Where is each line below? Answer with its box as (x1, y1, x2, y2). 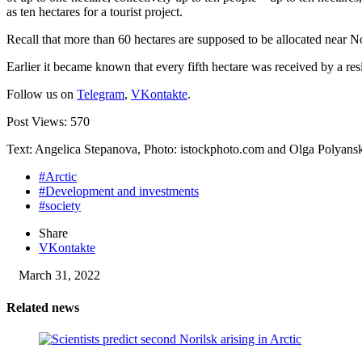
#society (39, 199, 81, 213)
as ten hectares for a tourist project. (6, 5, 183, 19)
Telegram (77, 87, 124, 102)
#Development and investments (39, 184, 199, 199)
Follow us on (6, 87, 77, 102)
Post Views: (6, 115, 70, 129)
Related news (6, 300, 79, 314)
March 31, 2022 (19, 268, 100, 283)
